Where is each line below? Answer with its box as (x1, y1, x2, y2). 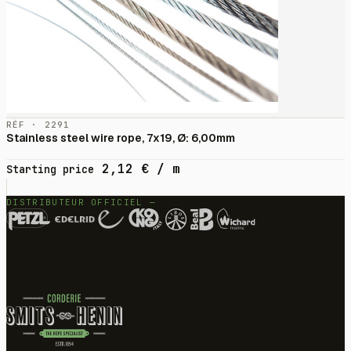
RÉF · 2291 (6, 119, 70, 131)
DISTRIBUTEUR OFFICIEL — (6, 197, 157, 208)
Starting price (6, 162, 94, 177)
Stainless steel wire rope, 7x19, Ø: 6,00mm (6, 131, 235, 146)
